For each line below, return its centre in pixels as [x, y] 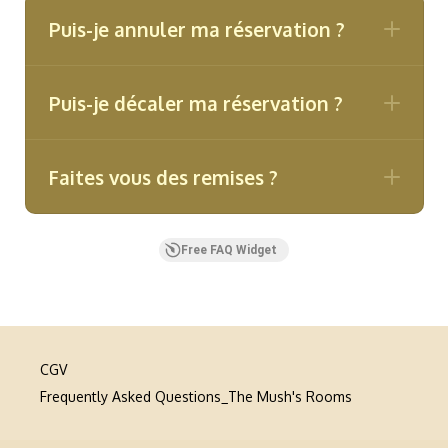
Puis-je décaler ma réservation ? [195, 103]
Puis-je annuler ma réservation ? [196, 29]
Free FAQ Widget [229, 250]
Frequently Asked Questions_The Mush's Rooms [196, 396]
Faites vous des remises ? [163, 177]
